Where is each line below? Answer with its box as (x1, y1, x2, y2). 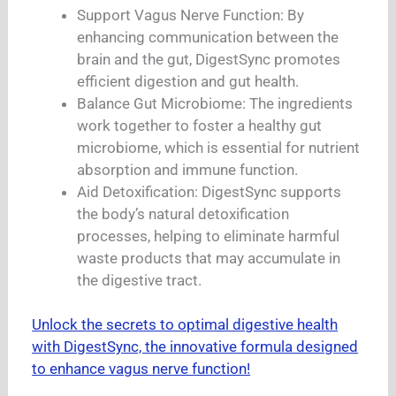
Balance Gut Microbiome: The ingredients (77, 94, 354, 112)
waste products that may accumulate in (77, 248, 341, 267)
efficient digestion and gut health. (77, 72, 300, 90)
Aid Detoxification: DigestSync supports (77, 182, 342, 201)
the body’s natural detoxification (77, 204, 290, 223)
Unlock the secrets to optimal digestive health (32, 316, 339, 334)
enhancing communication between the (77, 27, 339, 46)
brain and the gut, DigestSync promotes (77, 49, 341, 68)
